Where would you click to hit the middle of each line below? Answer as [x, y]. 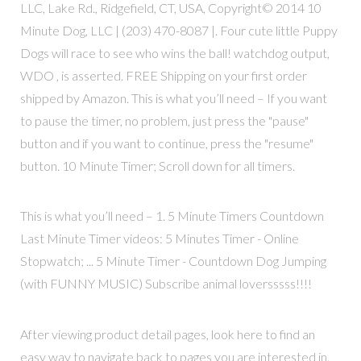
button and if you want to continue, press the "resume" [166, 143]
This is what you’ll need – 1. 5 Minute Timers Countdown [172, 216]
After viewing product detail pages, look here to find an [167, 334]
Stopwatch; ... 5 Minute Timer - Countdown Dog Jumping [173, 261]
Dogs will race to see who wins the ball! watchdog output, [174, 53]
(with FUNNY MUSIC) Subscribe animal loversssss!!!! [166, 284]
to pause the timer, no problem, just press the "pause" [164, 121]
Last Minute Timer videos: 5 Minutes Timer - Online [159, 239]
